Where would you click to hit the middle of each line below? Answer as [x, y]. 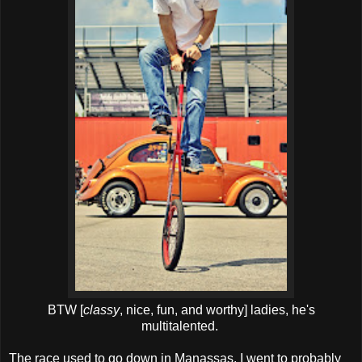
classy [101, 310]
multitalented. [181, 326]
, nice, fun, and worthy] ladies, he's [217, 310]
